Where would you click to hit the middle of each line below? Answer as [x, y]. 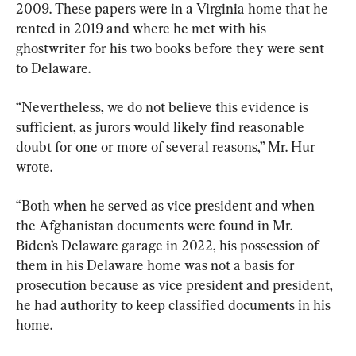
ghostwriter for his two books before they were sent [172, 48]
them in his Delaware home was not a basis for [157, 265]
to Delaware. [53, 68]
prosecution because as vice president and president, [176, 284]
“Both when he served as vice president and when [167, 205]
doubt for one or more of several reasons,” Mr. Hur [167, 146]
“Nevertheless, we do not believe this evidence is [164, 106]
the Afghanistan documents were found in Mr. [156, 225]
